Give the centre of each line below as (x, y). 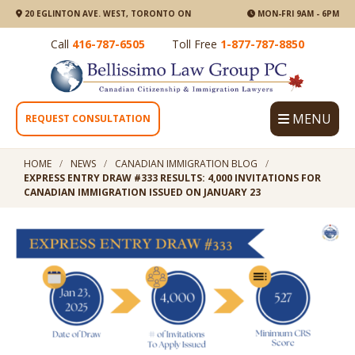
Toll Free (196, 44)
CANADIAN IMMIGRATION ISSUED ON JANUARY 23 (142, 193)
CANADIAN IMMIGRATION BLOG (186, 164)
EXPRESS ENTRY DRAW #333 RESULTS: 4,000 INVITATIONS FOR (172, 178)
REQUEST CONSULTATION (88, 119)
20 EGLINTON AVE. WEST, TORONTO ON (106, 13)
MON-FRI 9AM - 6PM (297, 13)
